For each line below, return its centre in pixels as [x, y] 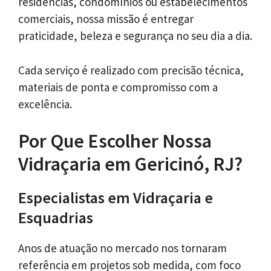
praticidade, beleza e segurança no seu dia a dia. [135, 36]
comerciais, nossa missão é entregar [106, 19]
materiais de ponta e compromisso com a [118, 87]
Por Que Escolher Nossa [115, 141]
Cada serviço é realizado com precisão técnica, [131, 70]
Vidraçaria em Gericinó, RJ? [130, 164]
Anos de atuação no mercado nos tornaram [122, 248]
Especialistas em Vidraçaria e [116, 198]
